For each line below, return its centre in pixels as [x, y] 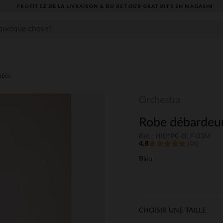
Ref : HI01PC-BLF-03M [175, 137]
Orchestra [160, 100]
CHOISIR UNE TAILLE [172, 211]
